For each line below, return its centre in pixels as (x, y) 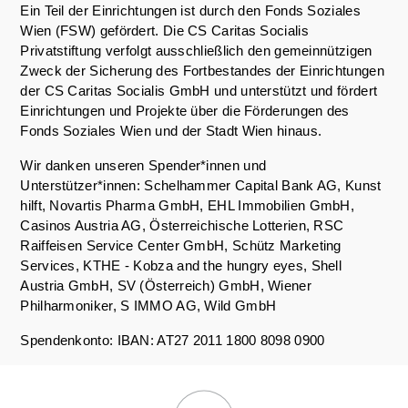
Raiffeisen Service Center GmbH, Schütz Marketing (181, 245)
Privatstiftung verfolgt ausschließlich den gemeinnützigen (196, 51)
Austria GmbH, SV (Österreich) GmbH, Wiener (166, 286)
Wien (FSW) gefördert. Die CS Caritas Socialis (164, 31)
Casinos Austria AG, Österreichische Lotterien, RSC (182, 225)
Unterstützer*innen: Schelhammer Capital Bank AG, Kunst (201, 185)
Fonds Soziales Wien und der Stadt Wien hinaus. (171, 131)
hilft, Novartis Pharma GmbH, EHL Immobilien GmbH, (188, 205)
